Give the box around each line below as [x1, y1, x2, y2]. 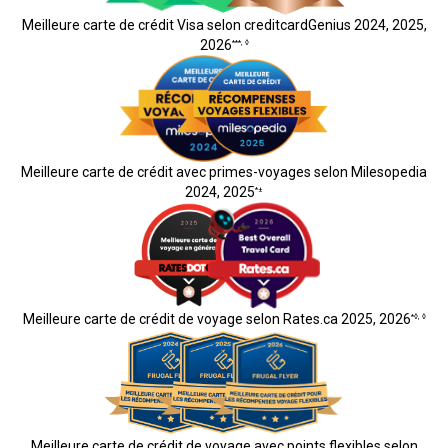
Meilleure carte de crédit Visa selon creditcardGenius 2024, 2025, [21, 17, 427, 34]
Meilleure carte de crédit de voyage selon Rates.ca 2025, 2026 [22, 311, 411, 328]
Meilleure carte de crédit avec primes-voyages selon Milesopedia [21, 164, 427, 181]
